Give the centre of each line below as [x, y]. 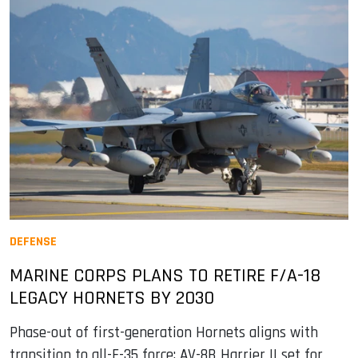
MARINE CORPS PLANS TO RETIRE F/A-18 [165, 275]
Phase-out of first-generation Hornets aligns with [164, 332]
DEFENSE [33, 241]
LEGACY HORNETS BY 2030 [112, 298]
